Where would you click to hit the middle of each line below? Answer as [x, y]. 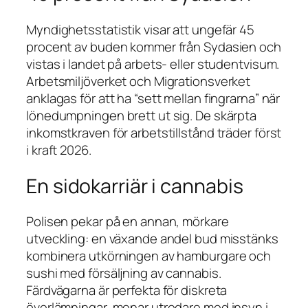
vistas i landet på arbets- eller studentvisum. [153, 64]
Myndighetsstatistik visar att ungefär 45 [140, 29]
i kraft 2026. [59, 150]
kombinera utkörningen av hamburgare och [149, 256]
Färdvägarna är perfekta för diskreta [127, 290]
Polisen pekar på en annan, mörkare [128, 222]
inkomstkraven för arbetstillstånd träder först [154, 132]
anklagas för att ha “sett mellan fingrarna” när [153, 98]
